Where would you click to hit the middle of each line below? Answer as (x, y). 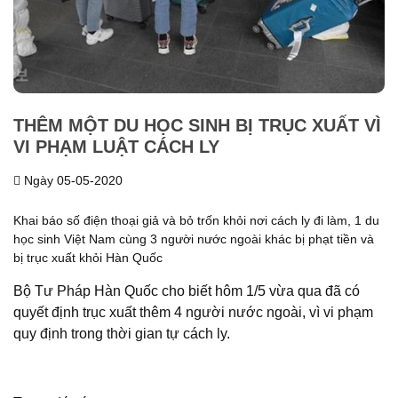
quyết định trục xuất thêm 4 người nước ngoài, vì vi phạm (193, 312)
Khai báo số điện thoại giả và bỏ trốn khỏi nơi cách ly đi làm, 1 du (196, 220)
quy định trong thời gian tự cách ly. (122, 334)
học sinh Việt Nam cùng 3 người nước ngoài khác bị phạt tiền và (194, 239)
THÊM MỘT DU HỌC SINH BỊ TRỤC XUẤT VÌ (197, 125)
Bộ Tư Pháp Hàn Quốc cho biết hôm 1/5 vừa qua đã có (187, 291)
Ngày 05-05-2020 (72, 180)
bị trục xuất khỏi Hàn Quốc (88, 258)
